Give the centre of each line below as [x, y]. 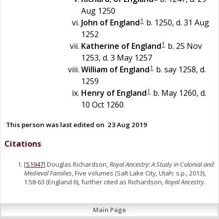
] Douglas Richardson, [77, 164]
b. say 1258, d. [180, 69]
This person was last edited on [55, 124]
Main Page [109, 210]
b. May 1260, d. [179, 93]
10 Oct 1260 [102, 104]
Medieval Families [48, 173]
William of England [115, 69]
